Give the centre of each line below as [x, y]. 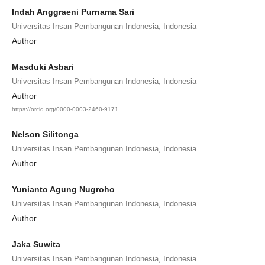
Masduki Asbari [43, 67]
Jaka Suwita [36, 244]
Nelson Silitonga [45, 134]
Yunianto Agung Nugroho [63, 189]
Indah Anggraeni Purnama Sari [73, 12]
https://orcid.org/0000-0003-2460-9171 [65, 109]
